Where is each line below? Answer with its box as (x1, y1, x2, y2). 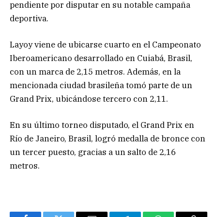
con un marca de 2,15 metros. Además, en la (10, 66, 181, 77)
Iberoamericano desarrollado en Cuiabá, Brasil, (10, 53, 192, 64)
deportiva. (10, 13, 48, 24)
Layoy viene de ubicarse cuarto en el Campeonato (10, 39, 201, 50)
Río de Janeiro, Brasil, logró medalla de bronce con (10, 133, 205, 144)
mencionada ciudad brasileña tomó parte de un (10, 80, 192, 91)
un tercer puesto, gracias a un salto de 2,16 (10, 147, 176, 158)
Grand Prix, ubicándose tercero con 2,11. (10, 93, 168, 105)
